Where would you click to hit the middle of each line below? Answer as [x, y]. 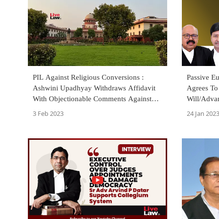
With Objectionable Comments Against [92, 99]
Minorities [48, 110]
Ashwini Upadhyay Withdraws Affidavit [94, 88]
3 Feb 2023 [48, 114]
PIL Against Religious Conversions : [88, 77]
